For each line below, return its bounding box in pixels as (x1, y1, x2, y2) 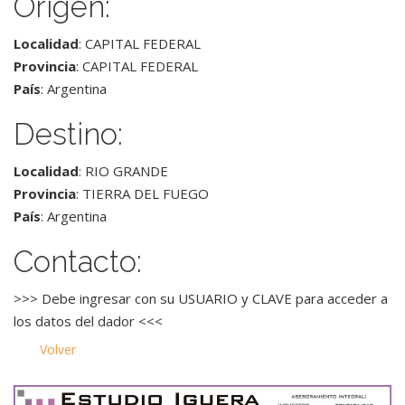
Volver (40, 341, 76, 358)
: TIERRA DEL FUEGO (76, 184, 209, 202)
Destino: (14, 117, 123, 152)
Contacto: (14, 244, 142, 279)
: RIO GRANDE (79, 162, 168, 180)
